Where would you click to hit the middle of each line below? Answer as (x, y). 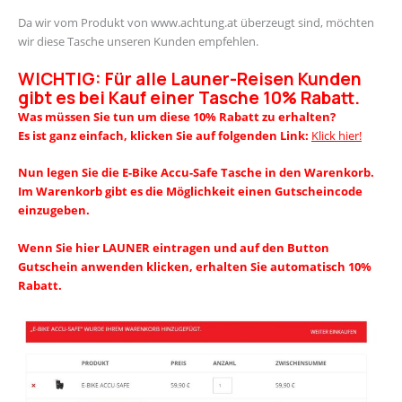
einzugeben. (55, 210)
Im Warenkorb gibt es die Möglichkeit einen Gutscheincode (190, 192)
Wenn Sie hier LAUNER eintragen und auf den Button (174, 247)
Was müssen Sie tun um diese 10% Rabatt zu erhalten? (177, 116)
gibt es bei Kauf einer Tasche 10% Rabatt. (191, 97)
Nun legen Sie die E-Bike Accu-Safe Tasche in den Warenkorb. (196, 173)
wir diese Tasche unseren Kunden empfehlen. (140, 42)
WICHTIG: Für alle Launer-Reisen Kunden (190, 79)
